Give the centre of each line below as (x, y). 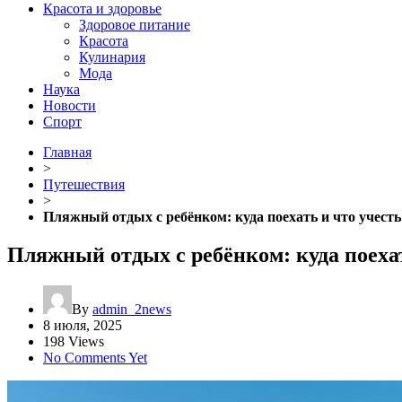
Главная (67, 152)
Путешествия (84, 184)
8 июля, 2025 (83, 325)
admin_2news (132, 309)
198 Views (74, 341)
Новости (70, 105)
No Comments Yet (95, 357)
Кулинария (112, 57)
